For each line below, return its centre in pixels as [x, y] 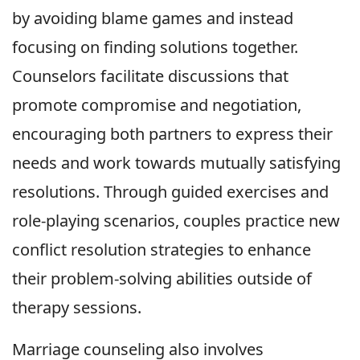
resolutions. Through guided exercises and [170, 192]
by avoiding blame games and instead [153, 18]
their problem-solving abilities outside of [162, 279]
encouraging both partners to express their [172, 134]
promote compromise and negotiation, [157, 105]
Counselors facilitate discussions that [150, 76]
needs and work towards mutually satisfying [176, 163]
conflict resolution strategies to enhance [162, 250]
